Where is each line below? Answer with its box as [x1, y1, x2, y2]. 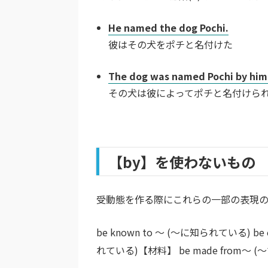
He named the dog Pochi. [108, 20, 229, 35]
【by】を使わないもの [108, 151, 255, 172]
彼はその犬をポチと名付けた [108, 37, 233, 51]
